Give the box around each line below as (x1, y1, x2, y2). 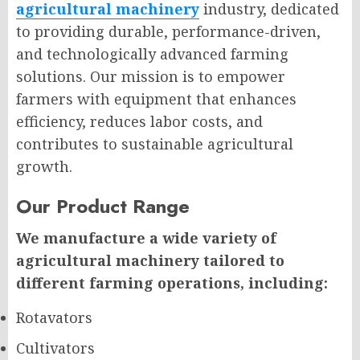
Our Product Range (16, 191, 190, 220)
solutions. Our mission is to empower (16, 66, 285, 86)
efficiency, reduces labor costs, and (16, 111, 263, 131)
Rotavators (16, 307, 92, 327)
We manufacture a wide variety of (16, 227, 276, 247)
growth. (16, 156, 72, 176)
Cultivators (16, 337, 95, 358)
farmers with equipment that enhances (16, 88, 297, 108)
